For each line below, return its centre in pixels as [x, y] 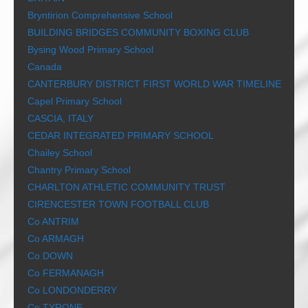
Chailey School [60, 153]
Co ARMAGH [56, 239]
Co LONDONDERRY [72, 290]
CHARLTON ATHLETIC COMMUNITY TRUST [126, 187]
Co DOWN [50, 256]
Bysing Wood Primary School [90, 50]
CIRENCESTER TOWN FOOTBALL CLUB [118, 205]
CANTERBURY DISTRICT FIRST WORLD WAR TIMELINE [154, 84]
